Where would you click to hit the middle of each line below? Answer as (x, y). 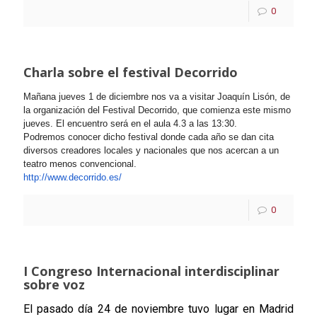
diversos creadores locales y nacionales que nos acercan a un (151, 150)
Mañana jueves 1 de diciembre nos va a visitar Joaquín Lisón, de (157, 97)
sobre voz (54, 284)
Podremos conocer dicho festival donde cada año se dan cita (149, 137)
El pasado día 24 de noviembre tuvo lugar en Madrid (158, 309)
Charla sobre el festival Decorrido (131, 72)
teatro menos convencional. (80, 164)
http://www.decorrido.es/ (73, 177)
